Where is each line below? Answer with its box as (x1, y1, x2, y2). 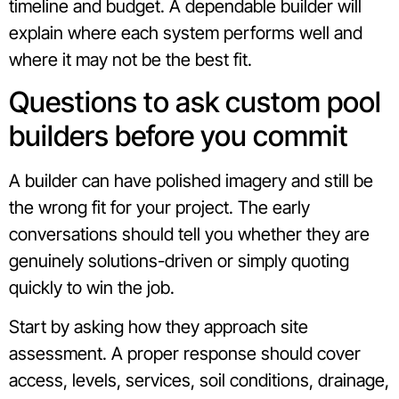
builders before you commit (9, 118, 348, 154)
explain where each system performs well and (9, 21, 362, 44)
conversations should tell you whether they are (9, 224, 370, 246)
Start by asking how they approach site (9, 316, 308, 338)
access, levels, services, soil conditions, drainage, (9, 370, 389, 392)
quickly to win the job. (9, 277, 175, 299)
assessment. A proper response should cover (9, 343, 361, 365)
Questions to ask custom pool (9, 85, 381, 120)
